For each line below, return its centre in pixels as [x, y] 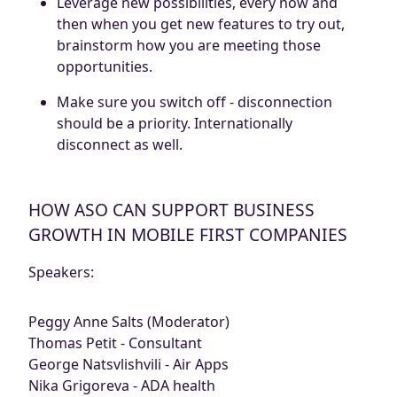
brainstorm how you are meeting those [189, 45]
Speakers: [61, 272]
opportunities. [105, 66]
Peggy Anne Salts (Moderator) [129, 321]
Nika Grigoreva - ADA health [122, 385]
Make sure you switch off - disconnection [195, 101]
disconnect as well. [120, 144]
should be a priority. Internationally [175, 123]
